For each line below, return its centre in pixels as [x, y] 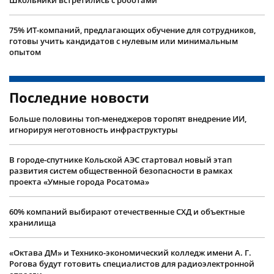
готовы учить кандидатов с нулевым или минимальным [124, 41]
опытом [25, 52]
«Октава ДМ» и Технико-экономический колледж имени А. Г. [130, 252]
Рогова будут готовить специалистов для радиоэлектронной [132, 263]
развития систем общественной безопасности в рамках [121, 170]
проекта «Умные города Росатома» [79, 181]
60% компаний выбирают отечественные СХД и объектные [127, 211]
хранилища [33, 222]
